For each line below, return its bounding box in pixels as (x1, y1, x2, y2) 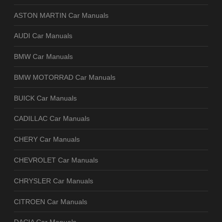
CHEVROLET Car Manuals (14, 156, 98, 164)
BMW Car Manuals (14, 53, 73, 61)
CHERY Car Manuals (14, 135, 80, 144)
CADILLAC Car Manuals (14, 114, 90, 123)
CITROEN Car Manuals (14, 197, 87, 206)
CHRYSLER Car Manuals (14, 176, 93, 185)
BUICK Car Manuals (14, 94, 77, 102)
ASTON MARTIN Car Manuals (14, 11, 109, 19)
